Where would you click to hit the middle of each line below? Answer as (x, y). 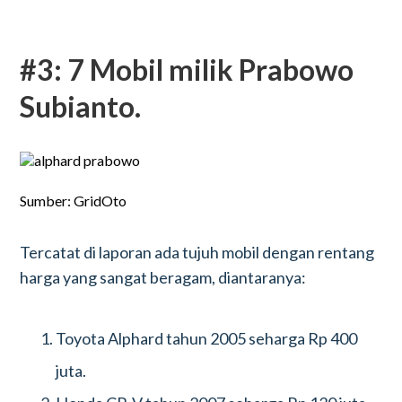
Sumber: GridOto (74, 201)
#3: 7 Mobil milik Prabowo (187, 70)
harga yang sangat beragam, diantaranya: (163, 277)
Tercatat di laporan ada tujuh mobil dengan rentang (197, 252)
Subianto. (81, 106)
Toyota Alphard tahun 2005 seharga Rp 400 (207, 338)
